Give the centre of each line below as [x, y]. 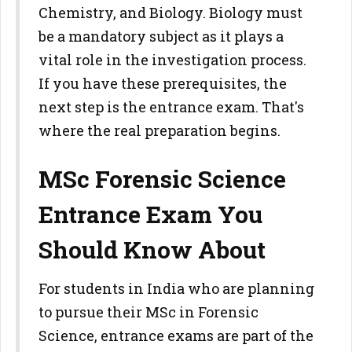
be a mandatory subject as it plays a [161, 36]
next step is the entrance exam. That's [171, 107]
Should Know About [152, 249]
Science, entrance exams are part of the [176, 335]
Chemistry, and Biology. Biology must [170, 13]
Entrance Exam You [150, 214]
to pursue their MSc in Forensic [148, 312]
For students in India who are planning [176, 288]
